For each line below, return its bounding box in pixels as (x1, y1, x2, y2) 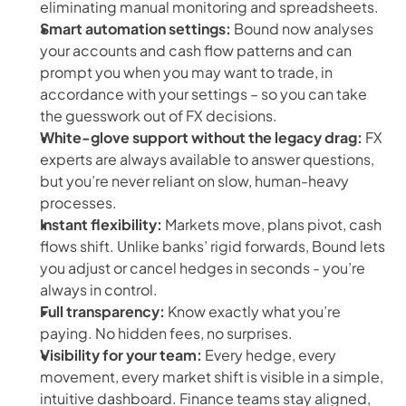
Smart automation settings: (40, 19, 231, 38)
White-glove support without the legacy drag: (40, 128, 362, 147)
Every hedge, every (202, 345, 336, 364)
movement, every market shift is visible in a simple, (40, 367, 383, 386)
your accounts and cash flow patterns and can (40, 41, 352, 60)
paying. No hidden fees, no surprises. (40, 324, 293, 343)
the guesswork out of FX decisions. (40, 106, 277, 125)
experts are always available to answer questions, (40, 150, 374, 169)
